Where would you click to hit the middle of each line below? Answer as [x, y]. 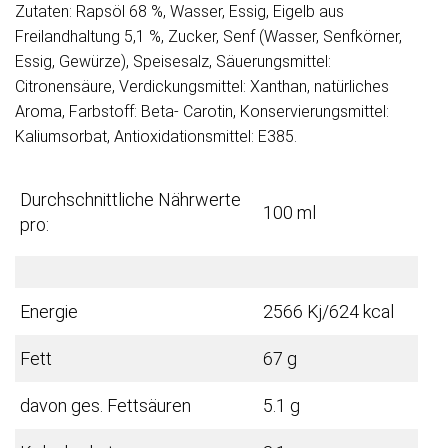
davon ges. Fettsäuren [105, 406]
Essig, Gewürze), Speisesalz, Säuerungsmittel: [173, 62]
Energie [49, 312]
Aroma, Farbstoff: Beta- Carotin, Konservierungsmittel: [202, 112]
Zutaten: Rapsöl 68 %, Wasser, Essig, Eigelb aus [179, 12]
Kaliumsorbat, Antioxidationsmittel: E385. [156, 137]
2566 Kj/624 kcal [328, 312]
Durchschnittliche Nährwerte [130, 200]
